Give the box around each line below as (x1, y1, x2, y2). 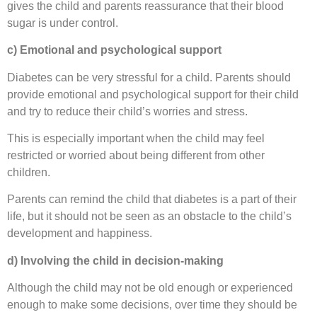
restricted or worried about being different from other (7, 149, 265, 161)
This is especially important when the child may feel (7, 132, 265, 144)
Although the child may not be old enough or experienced (7, 282, 293, 294)
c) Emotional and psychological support (7, 44, 221, 57)
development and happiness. (7, 227, 152, 240)
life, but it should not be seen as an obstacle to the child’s (7, 210, 292, 223)
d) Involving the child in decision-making (7, 254, 224, 267)
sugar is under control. (7, 16, 118, 29)
